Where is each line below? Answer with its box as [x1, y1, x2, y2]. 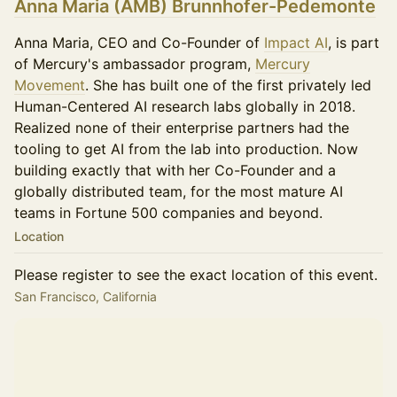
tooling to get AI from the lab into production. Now [14, 140, 358, 158]
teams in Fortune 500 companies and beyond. [14, 204, 323, 222]
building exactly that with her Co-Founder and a [14, 161, 336, 179]
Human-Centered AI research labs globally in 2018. [14, 97, 355, 115]
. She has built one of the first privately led [85, 76, 371, 94]
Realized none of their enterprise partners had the [14, 119, 349, 136]
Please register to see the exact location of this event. [14, 266, 378, 284]
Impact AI [264, 34, 328, 51]
